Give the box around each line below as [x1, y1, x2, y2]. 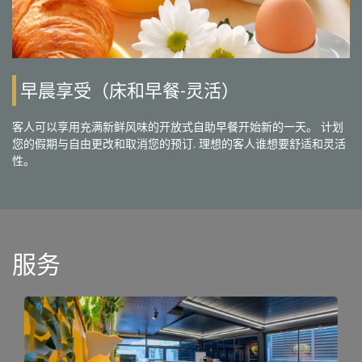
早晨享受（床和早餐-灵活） [20, 79, 239, 102]
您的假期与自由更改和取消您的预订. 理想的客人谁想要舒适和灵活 [12, 136, 346, 151]
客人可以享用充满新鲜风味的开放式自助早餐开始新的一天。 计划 [12, 119, 343, 134]
